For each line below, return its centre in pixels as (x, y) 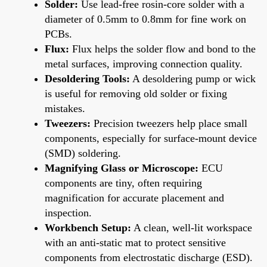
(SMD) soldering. (83, 153)
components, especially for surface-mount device (151, 138)
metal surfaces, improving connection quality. (144, 63)
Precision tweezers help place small (169, 123)
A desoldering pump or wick (193, 78)
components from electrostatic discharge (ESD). (149, 257)
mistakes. (65, 108)
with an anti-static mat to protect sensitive (135, 242)
